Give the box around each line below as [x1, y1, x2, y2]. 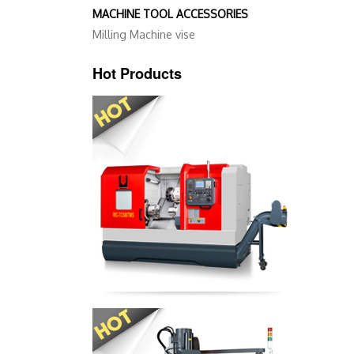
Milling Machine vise [92, 28, 195, 42]
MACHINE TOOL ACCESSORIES [92, 7, 248, 21]
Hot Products [92, 63, 182, 85]
